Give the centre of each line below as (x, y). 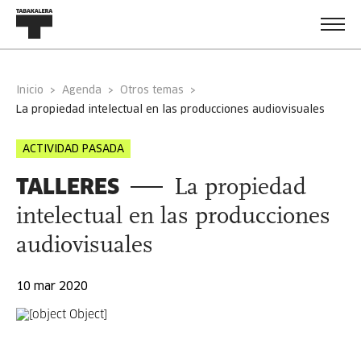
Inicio (31, 91)
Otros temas (152, 91)
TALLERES (68, 187)
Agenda (85, 91)
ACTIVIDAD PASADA (73, 149)
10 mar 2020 (52, 287)
